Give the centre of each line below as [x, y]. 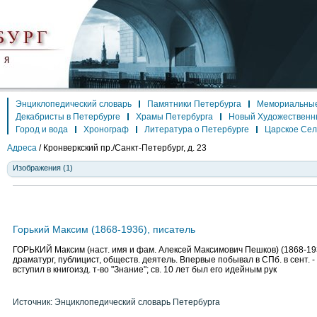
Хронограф [106, 129]
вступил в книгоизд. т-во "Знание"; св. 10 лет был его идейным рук [145, 270]
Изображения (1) [43, 168]
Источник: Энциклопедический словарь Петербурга [116, 302]
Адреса [22, 148]
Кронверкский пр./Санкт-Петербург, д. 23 [125, 148]
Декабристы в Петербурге [68, 117]
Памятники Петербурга [194, 104]
